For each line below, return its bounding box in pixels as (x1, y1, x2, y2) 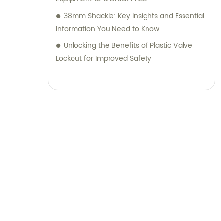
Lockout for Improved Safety (56, 53, 151, 65)
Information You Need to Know (56, 23, 159, 35)
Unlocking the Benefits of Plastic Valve (64, 40, 192, 52)
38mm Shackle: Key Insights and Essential (64, 10, 204, 22)
